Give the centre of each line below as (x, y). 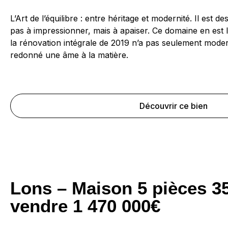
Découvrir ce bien (174, 106)
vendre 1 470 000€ (85, 206)
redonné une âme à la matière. (69, 55)
